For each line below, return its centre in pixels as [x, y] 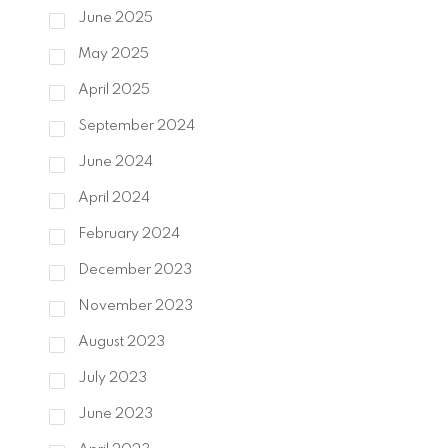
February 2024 [127, 234]
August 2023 [119, 342]
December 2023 [133, 270]
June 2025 [113, 18]
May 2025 [111, 54]
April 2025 [112, 90]
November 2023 [133, 306]
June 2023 [113, 414]
